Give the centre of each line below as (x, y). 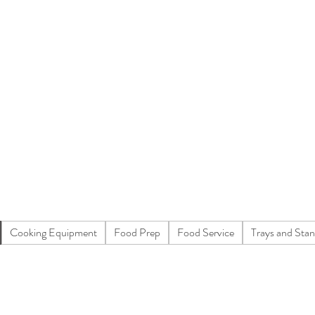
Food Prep (137, 232)
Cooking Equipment (53, 232)
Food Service (206, 232)
